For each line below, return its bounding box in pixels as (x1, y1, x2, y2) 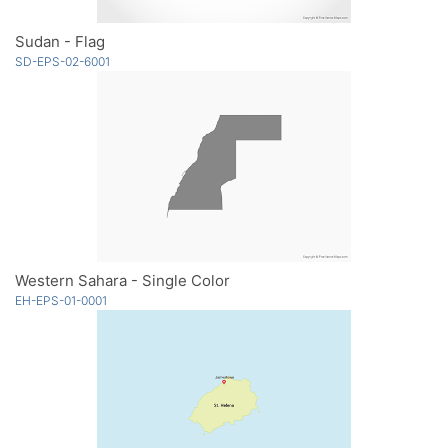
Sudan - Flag (15, 32, 105, 52)
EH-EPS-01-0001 (15, 293, 107, 309)
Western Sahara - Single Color (15, 271, 230, 291)
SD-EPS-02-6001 (15, 54, 110, 70)
